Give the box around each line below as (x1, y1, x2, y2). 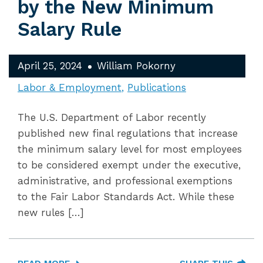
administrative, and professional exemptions (18, 175, 232, 187)
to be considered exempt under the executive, (18, 159, 241, 171)
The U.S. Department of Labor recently (18, 112, 206, 123)
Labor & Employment (18, 82, 122, 93)
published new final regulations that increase (18, 127, 238, 139)
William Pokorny (97, 60, 176, 72)
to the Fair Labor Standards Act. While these (18, 191, 234, 203)
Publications (127, 82, 186, 93)
